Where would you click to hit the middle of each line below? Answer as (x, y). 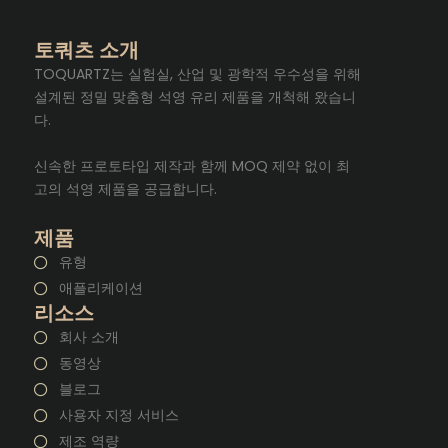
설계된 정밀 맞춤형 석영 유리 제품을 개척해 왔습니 (195, 96)
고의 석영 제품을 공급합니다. (125, 188)
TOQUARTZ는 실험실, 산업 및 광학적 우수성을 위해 (197, 73)
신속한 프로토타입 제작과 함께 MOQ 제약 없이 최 (192, 165)
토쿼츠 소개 (86, 49)
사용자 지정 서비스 (118, 415)
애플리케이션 (100, 288)
